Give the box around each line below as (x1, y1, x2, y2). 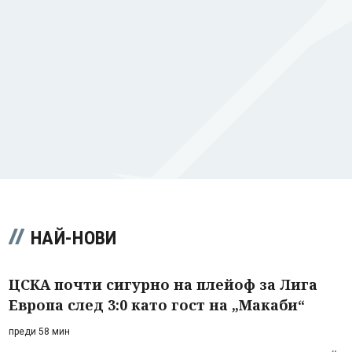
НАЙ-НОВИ (31, 226, 117, 249)
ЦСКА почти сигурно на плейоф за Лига (9, 274, 317, 294)
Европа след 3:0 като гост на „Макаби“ (9, 295, 305, 314)
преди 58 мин (9, 325, 70, 337)
